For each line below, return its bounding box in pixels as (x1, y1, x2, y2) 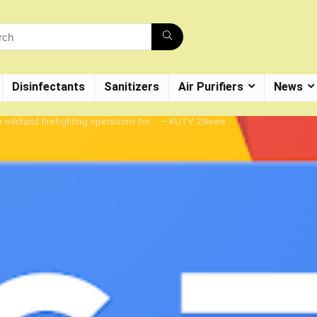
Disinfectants (12, 79, 85, 93)
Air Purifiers (178, 79, 243, 93)
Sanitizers (104, 79, 159, 93)
